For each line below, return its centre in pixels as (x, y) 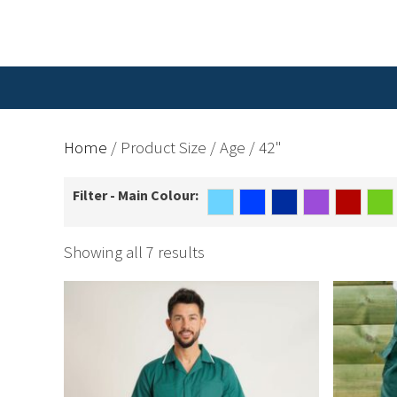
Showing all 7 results (134, 252)
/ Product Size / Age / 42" (195, 148)
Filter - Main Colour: (136, 195)
